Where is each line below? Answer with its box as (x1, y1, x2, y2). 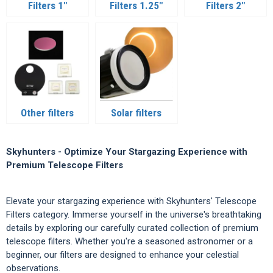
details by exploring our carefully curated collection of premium (6, 222, 258, 233)
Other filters (21, 106, 74, 119)
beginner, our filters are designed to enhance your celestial (6, 249, 239, 260)
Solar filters (111, 106, 162, 119)
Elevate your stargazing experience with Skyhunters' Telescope (6, 195, 257, 207)
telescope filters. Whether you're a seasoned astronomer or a (6, 235, 253, 247)
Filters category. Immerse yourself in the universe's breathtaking (6, 208, 261, 220)
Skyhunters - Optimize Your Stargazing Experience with (6, 146, 247, 157)
